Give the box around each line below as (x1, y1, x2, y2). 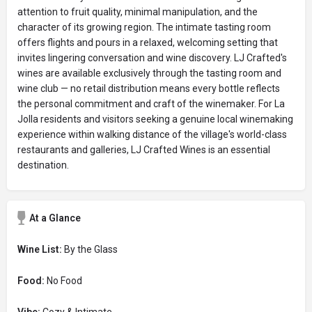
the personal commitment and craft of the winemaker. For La (17, 98, 285, 109)
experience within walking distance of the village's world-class (17, 129, 287, 140)
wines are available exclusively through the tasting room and (17, 68, 281, 79)
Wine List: (17, 244, 62, 255)
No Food (45, 275, 82, 286)
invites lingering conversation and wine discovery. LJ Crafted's (17, 52, 287, 63)
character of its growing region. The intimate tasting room (17, 22, 271, 33)
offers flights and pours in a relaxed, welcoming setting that (17, 37, 278, 48)
